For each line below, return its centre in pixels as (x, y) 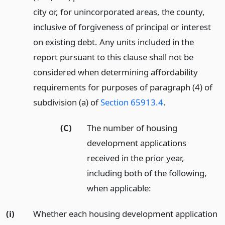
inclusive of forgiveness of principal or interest (122, 27)
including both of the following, (147, 173)
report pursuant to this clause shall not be (113, 57)
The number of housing (132, 128)
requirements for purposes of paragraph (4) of (123, 87)
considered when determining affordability (115, 72)
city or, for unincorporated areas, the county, (119, 12)
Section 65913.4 (132, 102)
